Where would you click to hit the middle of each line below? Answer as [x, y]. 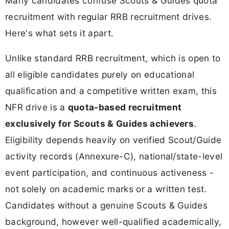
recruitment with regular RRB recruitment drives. [109, 16]
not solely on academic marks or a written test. [106, 189]
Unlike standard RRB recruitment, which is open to [113, 58]
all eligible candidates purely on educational [100, 74]
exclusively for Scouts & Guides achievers [100, 123]
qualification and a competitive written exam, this [111, 90]
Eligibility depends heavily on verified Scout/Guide [113, 140]
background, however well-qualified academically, [113, 221]
